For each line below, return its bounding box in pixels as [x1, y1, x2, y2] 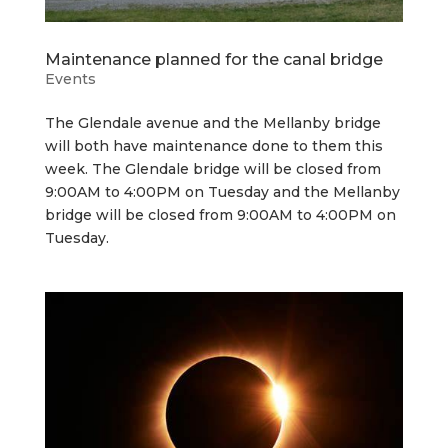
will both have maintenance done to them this [44, 137, 383, 156]
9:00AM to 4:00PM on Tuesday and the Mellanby [44, 183, 400, 202]
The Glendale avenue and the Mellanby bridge [44, 114, 381, 133]
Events [44, 70, 96, 89]
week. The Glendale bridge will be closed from [44, 160, 381, 179]
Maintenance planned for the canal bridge [44, 50, 383, 70]
